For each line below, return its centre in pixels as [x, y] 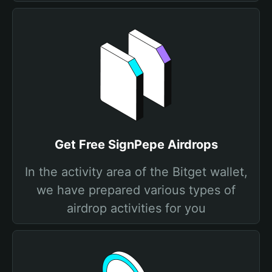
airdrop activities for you [136, 208]
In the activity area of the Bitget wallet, [136, 172]
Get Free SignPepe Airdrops [136, 144]
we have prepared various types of [136, 190]
